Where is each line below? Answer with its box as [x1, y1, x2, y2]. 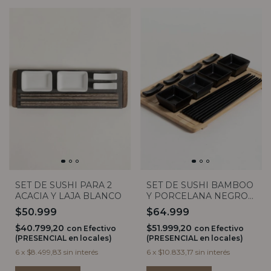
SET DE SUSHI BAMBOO [146, 180, 253, 191]
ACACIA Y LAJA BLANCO [15, 191, 122, 202]
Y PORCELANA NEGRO [146, 191, 248, 202]
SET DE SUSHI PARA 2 [15, 180, 112, 191]
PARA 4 [146, 201, 179, 213]
